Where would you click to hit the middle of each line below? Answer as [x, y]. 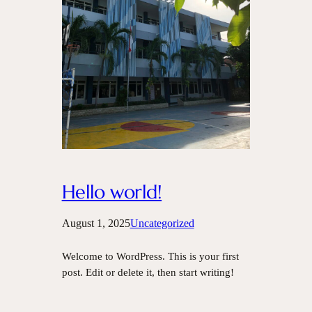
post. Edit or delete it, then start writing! [148, 272]
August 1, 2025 [96, 223]
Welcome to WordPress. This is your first [150, 256]
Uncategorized [162, 223]
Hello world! [112, 192]
